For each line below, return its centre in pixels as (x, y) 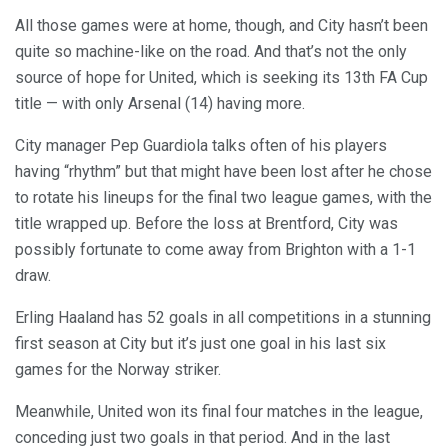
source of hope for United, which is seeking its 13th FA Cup (221, 77)
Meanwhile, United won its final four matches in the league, (219, 411)
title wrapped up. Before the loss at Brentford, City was (206, 223)
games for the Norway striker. (118, 369)
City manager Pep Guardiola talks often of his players (201, 145)
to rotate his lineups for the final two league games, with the (223, 197)
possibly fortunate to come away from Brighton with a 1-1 (215, 249)
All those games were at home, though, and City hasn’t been (221, 25)
